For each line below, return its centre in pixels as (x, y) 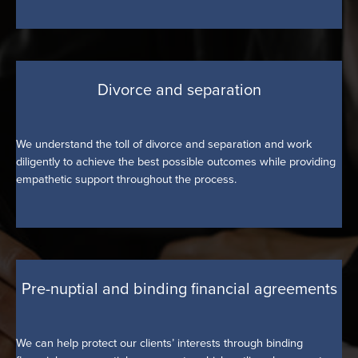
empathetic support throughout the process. (126, 179)
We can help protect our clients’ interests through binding (159, 342)
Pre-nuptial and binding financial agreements (179, 289)
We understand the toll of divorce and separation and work (164, 143)
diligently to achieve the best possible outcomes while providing (176, 161)
